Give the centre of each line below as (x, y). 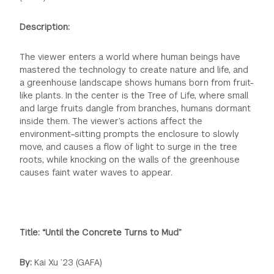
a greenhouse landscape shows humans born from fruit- (137, 82)
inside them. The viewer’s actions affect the (111, 121)
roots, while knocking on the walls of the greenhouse (130, 159)
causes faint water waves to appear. (96, 172)
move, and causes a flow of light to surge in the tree (129, 146)
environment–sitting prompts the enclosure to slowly (130, 134)
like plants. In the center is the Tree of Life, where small (134, 95)
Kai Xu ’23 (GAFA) (68, 262)
